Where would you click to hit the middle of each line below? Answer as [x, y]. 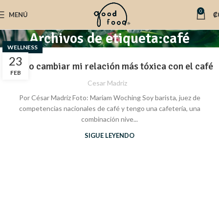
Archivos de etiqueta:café [109, 38]
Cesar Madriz [107, 83]
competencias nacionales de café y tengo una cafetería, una [109, 108]
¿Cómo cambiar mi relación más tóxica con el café [109, 66]
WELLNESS [22, 47]
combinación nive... [109, 119]
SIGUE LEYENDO [109, 135]
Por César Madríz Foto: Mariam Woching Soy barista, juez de [109, 98]
